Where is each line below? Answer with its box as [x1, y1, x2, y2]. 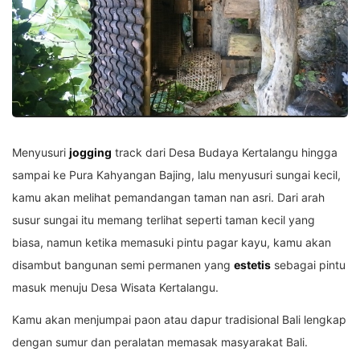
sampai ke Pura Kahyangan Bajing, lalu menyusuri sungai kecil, [12, 168, 341, 182]
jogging [69, 145, 112, 160]
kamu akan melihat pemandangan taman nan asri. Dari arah [12, 190, 325, 205]
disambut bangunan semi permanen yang [12, 258, 234, 272]
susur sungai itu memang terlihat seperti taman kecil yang [12, 213, 315, 227]
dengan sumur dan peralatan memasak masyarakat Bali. [12, 335, 308, 350]
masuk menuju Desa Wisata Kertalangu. [12, 280, 219, 295]
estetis [234, 258, 271, 272]
